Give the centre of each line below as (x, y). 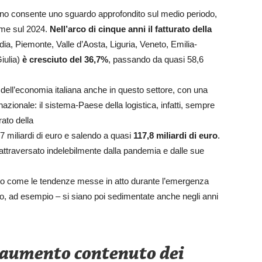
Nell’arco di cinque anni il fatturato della (131, 29)
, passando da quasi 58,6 (156, 59)
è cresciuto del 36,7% (65, 59)
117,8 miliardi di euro (175, 135)
